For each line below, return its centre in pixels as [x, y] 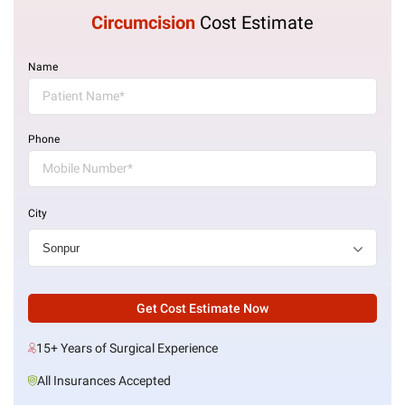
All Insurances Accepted [104, 381]
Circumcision [143, 23]
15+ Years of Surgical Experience [127, 348]
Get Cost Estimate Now [202, 308]
